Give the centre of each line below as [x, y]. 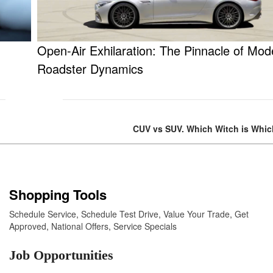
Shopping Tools [58, 195]
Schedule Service [43, 214]
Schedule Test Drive [120, 214]
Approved [28, 226]
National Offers [80, 226]
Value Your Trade [197, 214]
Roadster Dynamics [90, 69]
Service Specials [145, 226]
